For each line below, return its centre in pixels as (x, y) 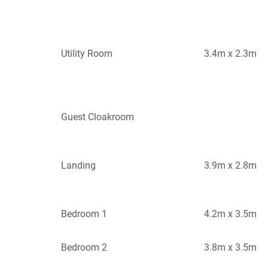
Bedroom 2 (84, 248)
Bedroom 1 (84, 214)
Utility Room (87, 54)
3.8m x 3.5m (231, 248)
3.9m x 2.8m (231, 166)
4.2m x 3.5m (231, 214)
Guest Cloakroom (98, 117)
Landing (78, 166)
